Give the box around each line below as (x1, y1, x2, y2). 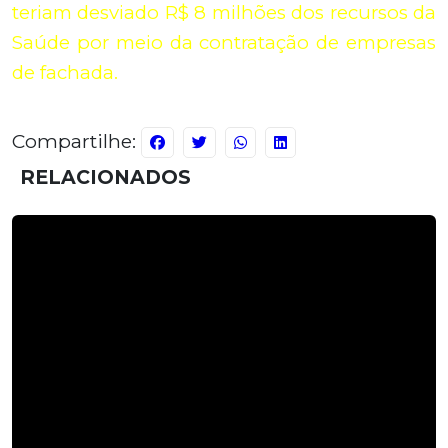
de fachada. (12, 61, 123, 85)
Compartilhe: (12, 129, 141, 154)
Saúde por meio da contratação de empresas (12, 31, 436, 55)
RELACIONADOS (20, 165, 191, 190)
